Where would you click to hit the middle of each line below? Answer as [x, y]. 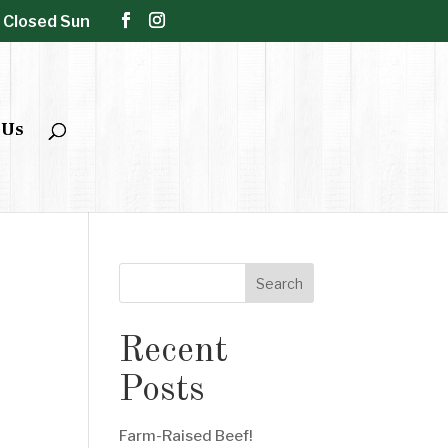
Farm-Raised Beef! [186, 436]
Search [279, 283]
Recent [174, 352]
